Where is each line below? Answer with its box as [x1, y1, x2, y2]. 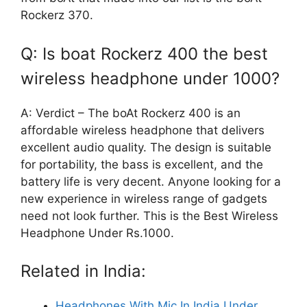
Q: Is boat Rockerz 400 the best [21, 43, 268, 64]
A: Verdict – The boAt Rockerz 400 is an [21, 106, 241, 120]
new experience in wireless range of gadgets [21, 191, 267, 206]
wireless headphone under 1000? [21, 68, 280, 88]
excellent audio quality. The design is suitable [21, 140, 271, 154]
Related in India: [21, 261, 146, 282]
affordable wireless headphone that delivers [21, 123, 265, 137]
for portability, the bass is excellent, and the [21, 157, 263, 171]
